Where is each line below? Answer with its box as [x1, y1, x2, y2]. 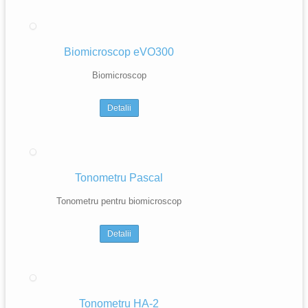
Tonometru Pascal [75, 172, 163, 184]
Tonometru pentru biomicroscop [56, 196, 181, 206]
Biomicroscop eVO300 [64, 46, 174, 58]
